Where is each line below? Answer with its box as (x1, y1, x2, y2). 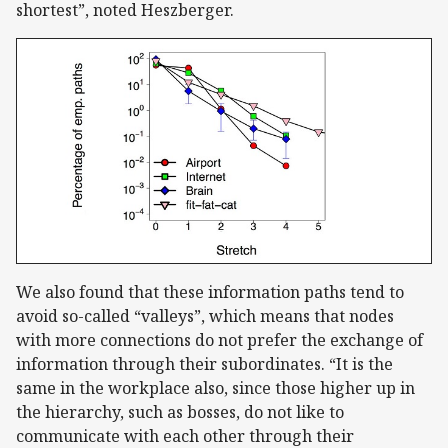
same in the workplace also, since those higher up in (16, 376, 415, 399)
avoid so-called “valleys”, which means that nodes (16, 304, 394, 327)
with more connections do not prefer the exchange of (16, 328, 423, 351)
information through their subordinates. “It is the (16, 352, 393, 375)
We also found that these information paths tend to (16, 280, 404, 303)
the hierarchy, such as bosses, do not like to (16, 400, 344, 423)
